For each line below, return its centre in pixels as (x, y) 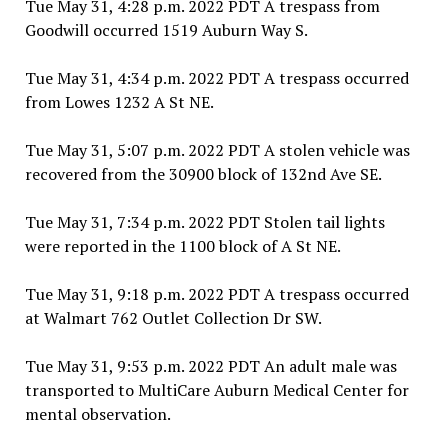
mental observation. (97, 414)
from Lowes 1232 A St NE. (119, 102)
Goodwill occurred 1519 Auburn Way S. (166, 30)
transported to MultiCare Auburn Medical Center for (216, 390)
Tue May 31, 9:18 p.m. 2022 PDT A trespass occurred (216, 294)
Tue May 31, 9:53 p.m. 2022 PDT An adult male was (210, 366)
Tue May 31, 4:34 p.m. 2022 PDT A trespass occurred (216, 78)
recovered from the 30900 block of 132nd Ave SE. (203, 174)
